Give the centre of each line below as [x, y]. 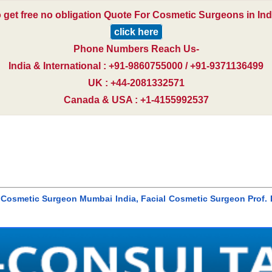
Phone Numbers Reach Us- [136, 49]
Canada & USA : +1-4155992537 [136, 100]
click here [136, 32]
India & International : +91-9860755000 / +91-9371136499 [136, 66]
